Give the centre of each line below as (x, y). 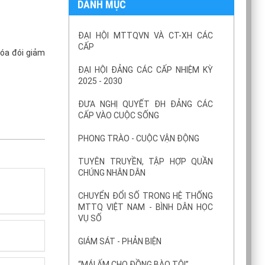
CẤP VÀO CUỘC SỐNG (119, 115)
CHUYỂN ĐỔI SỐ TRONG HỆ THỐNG (146, 195)
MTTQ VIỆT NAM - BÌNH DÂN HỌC (146, 207)
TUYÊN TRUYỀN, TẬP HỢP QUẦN (146, 161)
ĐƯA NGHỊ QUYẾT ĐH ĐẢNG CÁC (146, 104)
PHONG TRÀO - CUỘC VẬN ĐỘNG (139, 138)
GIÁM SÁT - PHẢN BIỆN (120, 241)
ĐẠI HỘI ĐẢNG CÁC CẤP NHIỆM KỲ (146, 70)
